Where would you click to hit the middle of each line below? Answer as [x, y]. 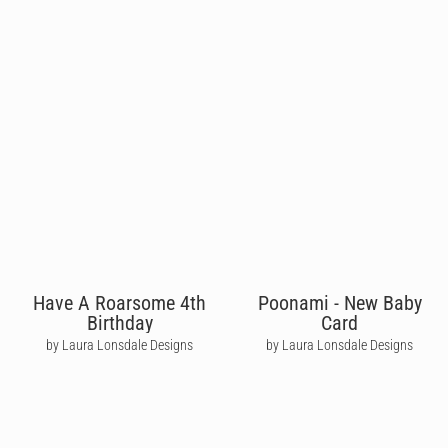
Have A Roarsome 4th [120, 302]
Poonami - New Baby [339, 302]
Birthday [119, 322]
